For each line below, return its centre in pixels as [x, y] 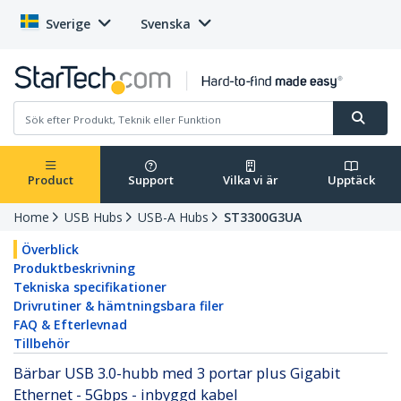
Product [50, 180]
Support [150, 180]
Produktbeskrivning [74, 269]
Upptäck [351, 180]
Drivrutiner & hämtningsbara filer [119, 306]
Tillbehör [42, 344]
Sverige [68, 24]
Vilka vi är [251, 180]
